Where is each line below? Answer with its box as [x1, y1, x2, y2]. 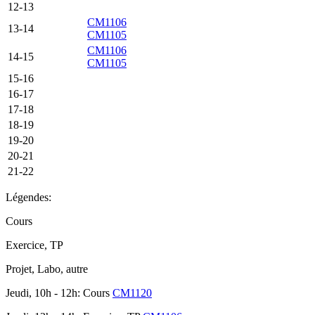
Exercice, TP [6, 239, 63, 252]
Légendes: [6, 191, 51, 204]
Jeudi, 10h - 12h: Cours [6, 287, 112, 300]
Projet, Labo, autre [6, 263, 88, 276]
